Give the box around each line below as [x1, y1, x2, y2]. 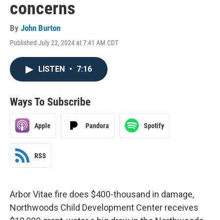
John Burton [21, 23, 60, 33]
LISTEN [38, 64, 67, 74]
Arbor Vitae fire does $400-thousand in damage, [10, 189, 194, 199]
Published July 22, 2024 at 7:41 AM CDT [10, 39, 118, 47]
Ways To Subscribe [10, 96, 91, 108]
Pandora [85, 121, 109, 130]
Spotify [144, 121, 164, 130]
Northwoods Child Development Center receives [10, 202, 198, 213]
